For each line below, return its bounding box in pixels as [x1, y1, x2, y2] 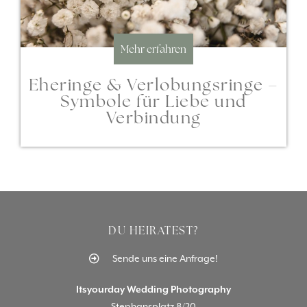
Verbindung [106, 106, 201, 128]
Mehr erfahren [121, 42, 186, 56]
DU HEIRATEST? [108, 223, 199, 238]
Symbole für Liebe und [60, 90, 247, 112]
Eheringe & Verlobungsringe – [28, 73, 279, 95]
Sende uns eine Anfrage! [112, 251, 218, 265]
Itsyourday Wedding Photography [76, 282, 231, 295]
